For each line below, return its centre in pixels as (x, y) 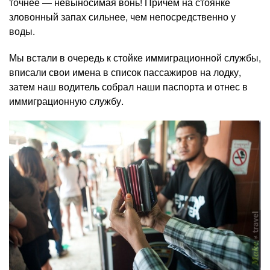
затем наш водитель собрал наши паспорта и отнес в (128, 87)
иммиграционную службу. (66, 101)
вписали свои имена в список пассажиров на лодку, (125, 72)
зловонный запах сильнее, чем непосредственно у (122, 17)
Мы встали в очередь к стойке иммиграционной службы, (135, 58)
